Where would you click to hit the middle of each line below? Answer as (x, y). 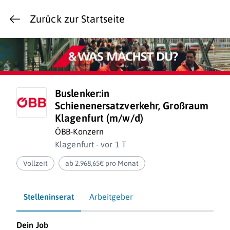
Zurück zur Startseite (78, 19)
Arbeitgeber (111, 197)
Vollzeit (35, 164)
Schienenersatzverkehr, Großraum (132, 106)
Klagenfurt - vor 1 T (91, 145)
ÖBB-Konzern (80, 132)
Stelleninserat (49, 197)
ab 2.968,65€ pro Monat (102, 164)
